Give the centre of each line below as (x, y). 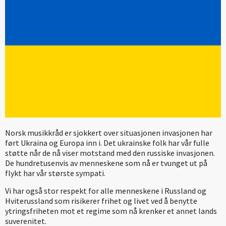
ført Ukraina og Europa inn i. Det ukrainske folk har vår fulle (107, 143)
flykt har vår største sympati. (55, 173)
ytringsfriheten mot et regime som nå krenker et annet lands (111, 211)
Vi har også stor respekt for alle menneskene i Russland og (106, 190)
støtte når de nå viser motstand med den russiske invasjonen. (110, 153)
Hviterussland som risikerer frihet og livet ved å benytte (101, 201)
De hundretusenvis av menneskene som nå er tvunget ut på (106, 163)
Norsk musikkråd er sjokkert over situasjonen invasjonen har (109, 132)
